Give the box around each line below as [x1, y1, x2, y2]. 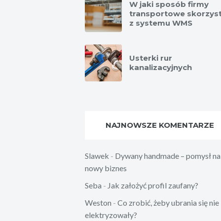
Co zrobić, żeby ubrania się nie [117, 197, 219, 207]
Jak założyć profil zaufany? [108, 180, 198, 190]
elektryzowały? [85, 210, 137, 220]
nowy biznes [85, 163, 127, 173]
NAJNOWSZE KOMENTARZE [105, 120, 214, 130]
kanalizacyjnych [129, 62, 192, 72]
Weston [85, 197, 111, 207]
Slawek [85, 150, 109, 160]
